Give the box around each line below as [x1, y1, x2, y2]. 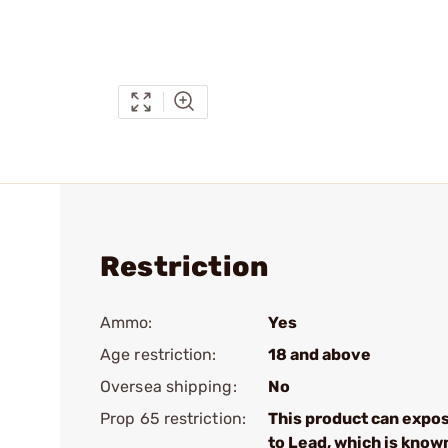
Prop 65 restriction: [100, 409, 246, 428]
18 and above [268, 345, 371, 364]
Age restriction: [100, 345, 217, 364]
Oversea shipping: [100, 377, 237, 396]
